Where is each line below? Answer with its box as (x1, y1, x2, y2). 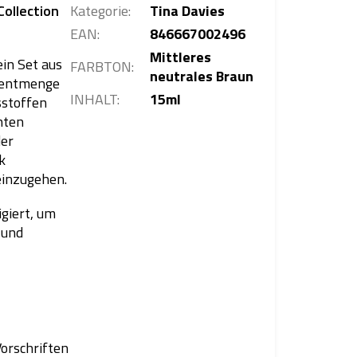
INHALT (69, 88, 117, 110)
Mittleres (149, 45, 211, 68)
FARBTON (69, 55, 131, 77)
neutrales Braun (149, 65, 253, 87)
